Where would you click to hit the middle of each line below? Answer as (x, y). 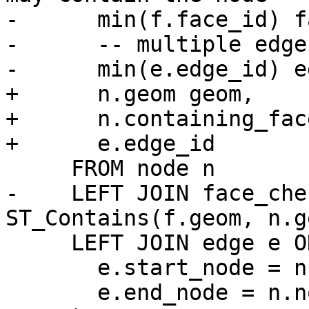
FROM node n (38, 169)
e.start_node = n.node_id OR (51, 268)
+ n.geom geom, (130, 94)
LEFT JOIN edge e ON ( (38, 243)
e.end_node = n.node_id (51, 293)
